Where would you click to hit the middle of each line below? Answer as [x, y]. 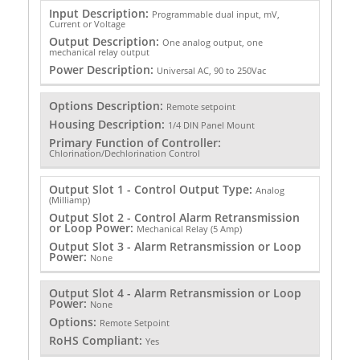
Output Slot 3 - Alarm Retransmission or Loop [175, 246]
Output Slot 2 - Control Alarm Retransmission [174, 217]
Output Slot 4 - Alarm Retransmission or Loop [175, 293]
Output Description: [105, 41]
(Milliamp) [69, 199]
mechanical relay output [99, 51]
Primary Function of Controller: [135, 143]
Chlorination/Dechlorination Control [124, 153]
